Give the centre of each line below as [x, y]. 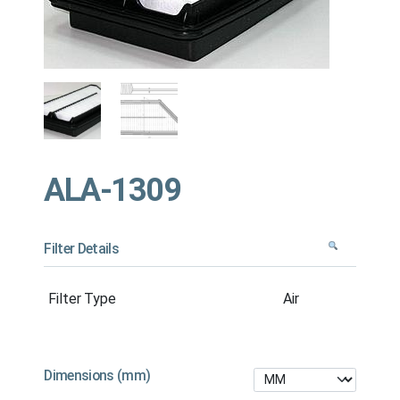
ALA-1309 [112, 190]
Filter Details [82, 248]
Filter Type [82, 298]
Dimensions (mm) [97, 375]
